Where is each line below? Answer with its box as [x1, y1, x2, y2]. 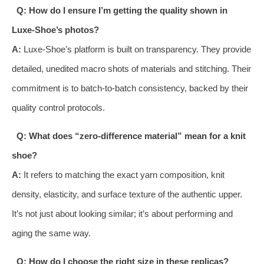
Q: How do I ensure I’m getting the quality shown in [16, 5, 227, 15]
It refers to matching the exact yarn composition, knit [21, 169, 225, 180]
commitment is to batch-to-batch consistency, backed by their [12, 82, 248, 93]
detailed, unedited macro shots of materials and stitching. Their [12, 63, 251, 74]
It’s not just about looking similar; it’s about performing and [12, 208, 233, 219]
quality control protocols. [12, 102, 105, 113]
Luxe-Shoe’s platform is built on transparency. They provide [21, 44, 251, 54]
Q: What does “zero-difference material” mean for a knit [16, 130, 246, 141]
